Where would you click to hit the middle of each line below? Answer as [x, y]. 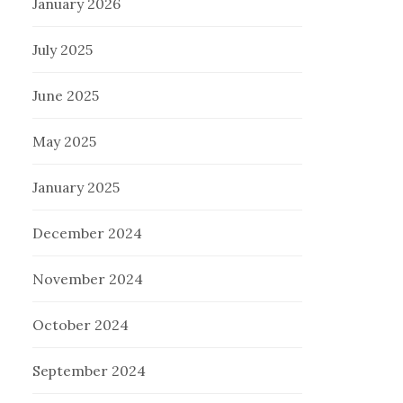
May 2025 [65, 142]
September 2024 [90, 371]
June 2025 [66, 96]
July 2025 [63, 50]
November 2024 [88, 279]
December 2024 [88, 233]
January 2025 [76, 188]
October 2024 [81, 325]
